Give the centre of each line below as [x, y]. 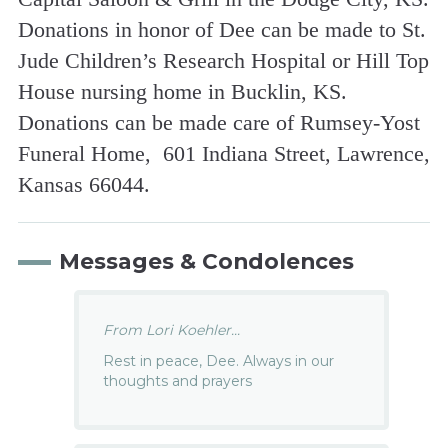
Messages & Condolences [206, 261]
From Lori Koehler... [172, 329]
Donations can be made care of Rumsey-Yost [218, 123]
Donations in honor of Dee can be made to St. [221, 30]
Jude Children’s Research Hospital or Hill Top [223, 61]
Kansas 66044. [83, 185]
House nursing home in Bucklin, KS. [185, 92]
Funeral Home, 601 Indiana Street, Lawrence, [223, 154]
